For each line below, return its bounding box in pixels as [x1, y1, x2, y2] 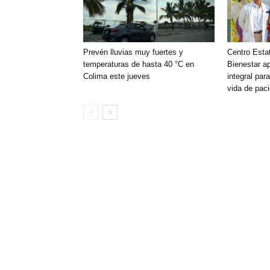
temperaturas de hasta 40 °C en [83, 60, 194, 69]
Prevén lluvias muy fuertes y [83, 48, 183, 57]
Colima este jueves [83, 72, 150, 81]
